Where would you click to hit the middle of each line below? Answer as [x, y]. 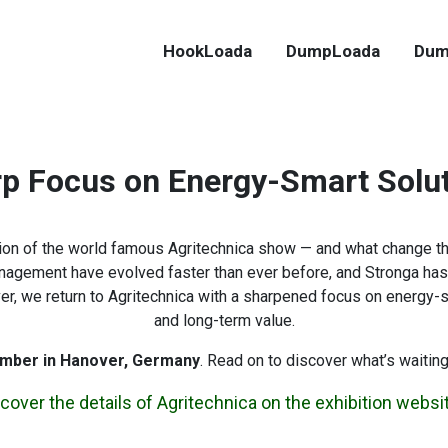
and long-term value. [224, 321]
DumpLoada [333, 51]
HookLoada [207, 51]
